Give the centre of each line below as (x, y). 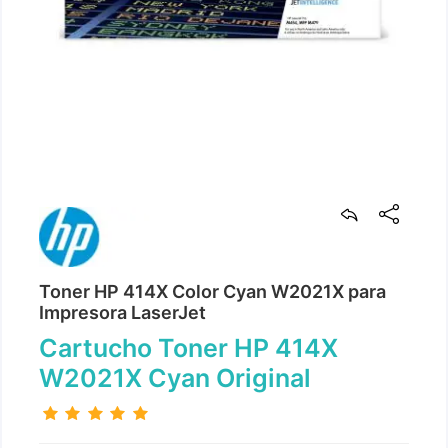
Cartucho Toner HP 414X (189, 348)
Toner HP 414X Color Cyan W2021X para (213, 291)
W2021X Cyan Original (175, 378)
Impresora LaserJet (123, 312)
